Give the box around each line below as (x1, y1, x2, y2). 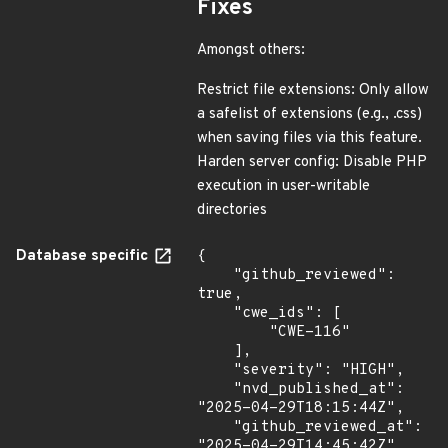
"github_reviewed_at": (197, 417, 233, 437)
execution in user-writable (197, 176, 370, 196)
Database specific (16, 246, 152, 266)
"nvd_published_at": (197, 379, 233, 399)
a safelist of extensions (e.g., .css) (197, 104, 422, 124)
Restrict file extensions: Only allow (197, 80, 429, 100)
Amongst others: (197, 40, 305, 60)
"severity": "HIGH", (197, 360, 233, 380)
